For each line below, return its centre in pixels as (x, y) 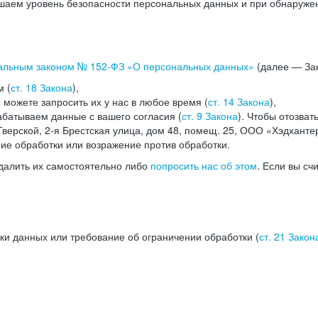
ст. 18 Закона (42, 87)
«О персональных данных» (189, 66)
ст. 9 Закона (210, 116)
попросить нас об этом (204, 165)
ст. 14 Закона (239, 102)
